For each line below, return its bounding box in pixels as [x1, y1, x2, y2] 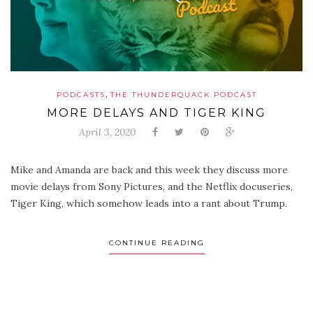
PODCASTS [56, 89, 105, 99]
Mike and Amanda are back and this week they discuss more [10, 163, 288, 176]
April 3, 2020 [78, 125, 136, 138]
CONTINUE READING [108, 238, 205, 247]
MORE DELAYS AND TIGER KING [47, 105, 266, 119]
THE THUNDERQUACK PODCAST [110, 89, 257, 99]
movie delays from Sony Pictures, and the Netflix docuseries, [10, 180, 293, 193]
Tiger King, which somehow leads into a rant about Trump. [10, 196, 287, 210]
